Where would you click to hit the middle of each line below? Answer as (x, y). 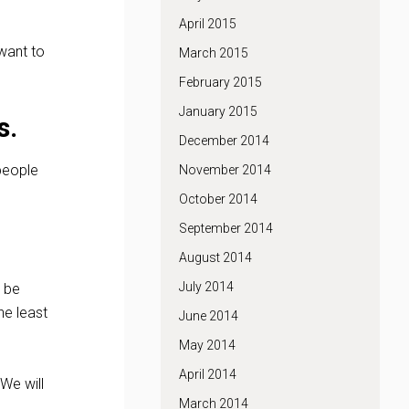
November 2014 (225, 170)
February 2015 (220, 82)
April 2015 (208, 24)
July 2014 (206, 287)
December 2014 (224, 141)
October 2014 (218, 199)
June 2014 (209, 316)
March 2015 (214, 53)
